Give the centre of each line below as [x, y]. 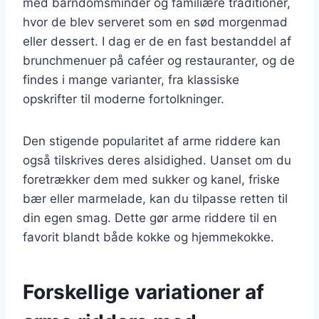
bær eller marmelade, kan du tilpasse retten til [155, 198]
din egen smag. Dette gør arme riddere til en [150, 218]
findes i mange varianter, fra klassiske [131, 79]
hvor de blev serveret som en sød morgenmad [155, 22]
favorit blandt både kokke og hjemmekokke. [148, 237]
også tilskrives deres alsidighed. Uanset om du [157, 160]
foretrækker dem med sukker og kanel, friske [151, 179]
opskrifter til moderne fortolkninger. [124, 99]
